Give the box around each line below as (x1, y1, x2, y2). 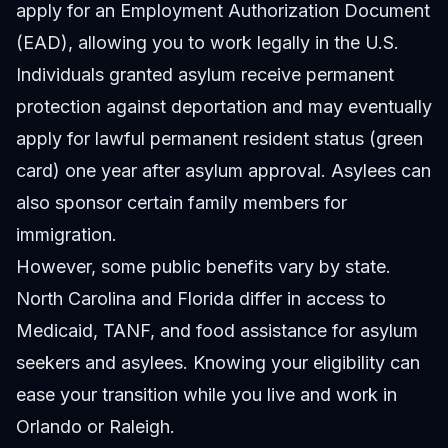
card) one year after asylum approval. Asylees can (16, 159, 431, 181)
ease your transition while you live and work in (16, 383, 397, 405)
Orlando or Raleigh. (16, 415, 175, 437)
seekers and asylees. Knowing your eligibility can (16, 351, 420, 373)
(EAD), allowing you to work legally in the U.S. (16, 31, 399, 53)
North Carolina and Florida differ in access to (16, 287, 386, 309)
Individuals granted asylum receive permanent (16, 63, 394, 85)
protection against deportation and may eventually (16, 95, 432, 117)
